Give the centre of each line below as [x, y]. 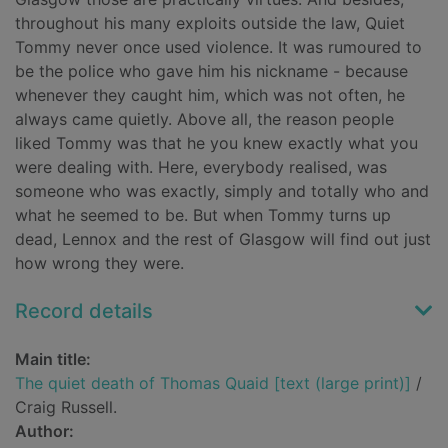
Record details [84, 311]
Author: [44, 431]
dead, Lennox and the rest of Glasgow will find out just [223, 239]
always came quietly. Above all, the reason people [204, 119]
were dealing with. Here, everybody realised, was [201, 167]
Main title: [53, 359]
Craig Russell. [66, 407]
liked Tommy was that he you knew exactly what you [216, 143]
